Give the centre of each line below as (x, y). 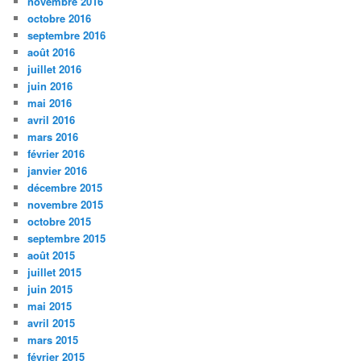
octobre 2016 (60, 18)
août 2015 (52, 255)
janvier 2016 (58, 170)
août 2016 (52, 52)
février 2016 (56, 153)
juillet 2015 (55, 272)
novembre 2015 (66, 204)
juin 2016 (50, 85)
